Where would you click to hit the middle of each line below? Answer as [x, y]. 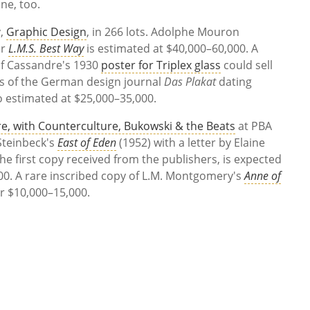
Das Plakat [192, 81]
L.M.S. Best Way [46, 48]
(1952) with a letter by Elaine [191, 142]
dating [236, 81]
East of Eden [87, 142]
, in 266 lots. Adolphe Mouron [163, 31]
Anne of [263, 175]
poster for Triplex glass [161, 65]
